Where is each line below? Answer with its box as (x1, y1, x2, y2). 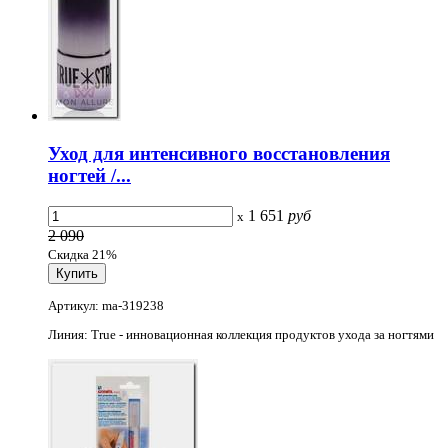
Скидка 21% (48, 247, 117, 263)
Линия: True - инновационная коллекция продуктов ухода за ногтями (48, 326, 434, 342)
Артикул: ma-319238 (48, 297, 164, 313)
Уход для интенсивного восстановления (48, 143, 390, 165)
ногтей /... (48, 165, 131, 187)
